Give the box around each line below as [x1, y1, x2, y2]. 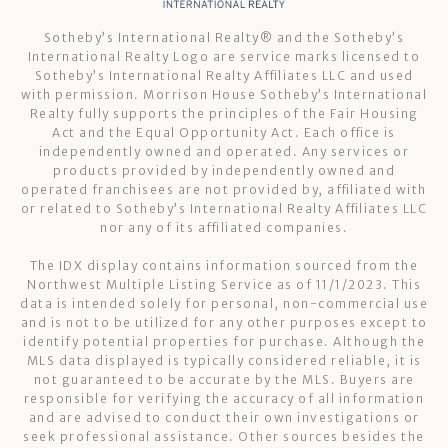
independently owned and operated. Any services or [38, 143, 410, 159]
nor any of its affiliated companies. [100, 219, 348, 235]
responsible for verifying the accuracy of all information [23, 390, 425, 406]
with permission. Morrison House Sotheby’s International [20, 86, 428, 102]
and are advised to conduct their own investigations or [28, 409, 420, 425]
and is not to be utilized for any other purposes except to [20, 314, 428, 330]
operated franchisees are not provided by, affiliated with [21, 181, 427, 197]
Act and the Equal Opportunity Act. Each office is [52, 124, 396, 140]
